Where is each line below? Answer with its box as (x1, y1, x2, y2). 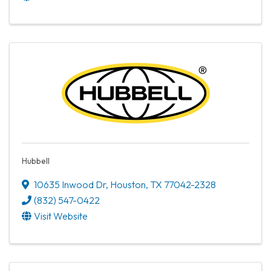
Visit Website (34, 209, 88, 222)
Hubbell (22, 155, 50, 166)
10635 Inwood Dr (34, 178, 106, 191)
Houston (110, 178, 146, 191)
